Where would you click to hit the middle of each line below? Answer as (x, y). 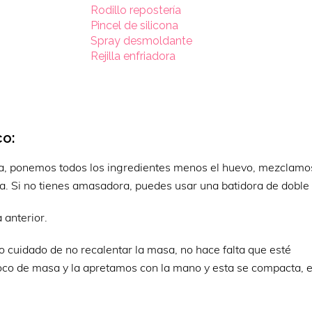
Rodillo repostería (136, 10)
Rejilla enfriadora (133, 56)
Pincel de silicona (135, 25)
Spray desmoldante (142, 41)
